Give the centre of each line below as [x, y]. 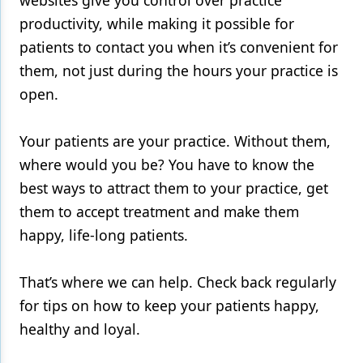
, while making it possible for [196, 23]
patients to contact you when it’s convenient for [179, 47]
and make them [244, 211]
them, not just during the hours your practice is [179, 70]
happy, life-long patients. [104, 235]
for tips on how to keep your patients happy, [169, 305]
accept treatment [131, 211]
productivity [59, 23]
